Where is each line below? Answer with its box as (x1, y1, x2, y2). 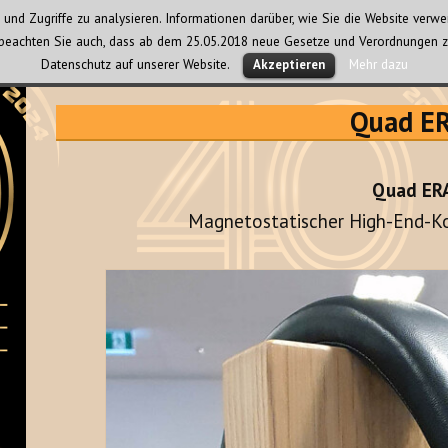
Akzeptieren (252, 55, 325, 73)
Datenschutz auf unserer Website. (40, 54, 233, 73)
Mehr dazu (348, 54, 408, 73)
